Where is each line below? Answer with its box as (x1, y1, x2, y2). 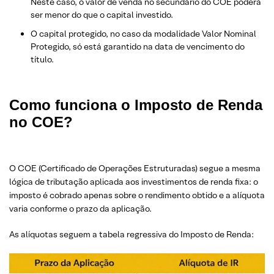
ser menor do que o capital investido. (31, 9, 173, 20)
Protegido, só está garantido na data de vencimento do (31, 41, 245, 52)
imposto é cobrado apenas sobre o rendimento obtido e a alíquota (9, 190, 265, 201)
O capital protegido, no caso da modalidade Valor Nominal (31, 28, 256, 39)
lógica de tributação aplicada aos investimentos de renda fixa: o (9, 176, 258, 187)
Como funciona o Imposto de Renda (9, 97, 262, 113)
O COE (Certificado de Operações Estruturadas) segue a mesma (9, 163, 261, 174)
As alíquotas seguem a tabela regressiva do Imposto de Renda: (9, 229, 254, 240)
